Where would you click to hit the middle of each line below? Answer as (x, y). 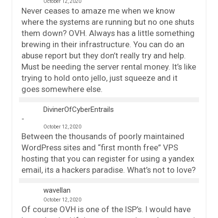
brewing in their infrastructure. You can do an (103, 44)
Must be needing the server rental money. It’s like (109, 66)
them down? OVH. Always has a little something (108, 33)
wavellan (57, 190)
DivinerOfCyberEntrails (79, 109)
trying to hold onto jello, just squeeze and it (100, 78)
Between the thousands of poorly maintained (103, 136)
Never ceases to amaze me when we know (98, 10)
